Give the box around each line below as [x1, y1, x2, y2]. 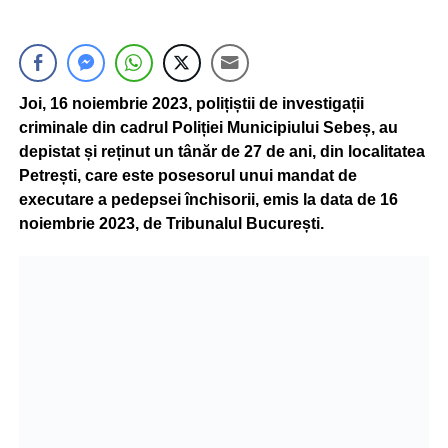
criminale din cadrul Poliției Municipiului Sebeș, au [18, 119, 398, 136]
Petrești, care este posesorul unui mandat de [18, 167, 357, 184]
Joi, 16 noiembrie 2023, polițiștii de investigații [18, 95, 364, 112]
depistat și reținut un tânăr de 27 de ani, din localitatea [18, 143, 425, 160]
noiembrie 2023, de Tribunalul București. [18, 215, 324, 232]
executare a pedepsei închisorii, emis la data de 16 [18, 191, 398, 208]
